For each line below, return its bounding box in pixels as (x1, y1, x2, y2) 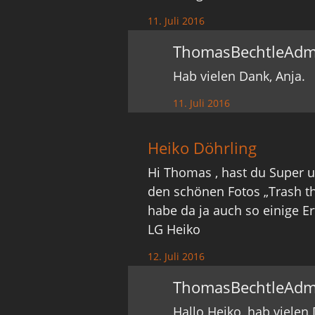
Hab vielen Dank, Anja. (173, 67, 306, 84)
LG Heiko (148, 221, 201, 238)
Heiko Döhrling (148, 137, 257, 158)
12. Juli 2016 (148, 250, 205, 263)
